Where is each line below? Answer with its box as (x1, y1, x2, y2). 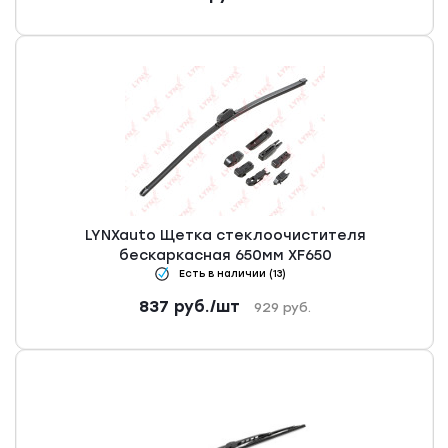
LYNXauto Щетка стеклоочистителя (84, 227, 366, 245)
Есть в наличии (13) (178, 267, 286, 281)
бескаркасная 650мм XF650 (118, 247, 332, 265)
